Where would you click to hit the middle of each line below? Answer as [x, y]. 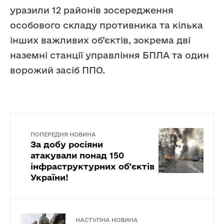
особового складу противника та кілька [106, 25]
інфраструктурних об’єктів [92, 166]
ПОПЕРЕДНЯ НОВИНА [63, 134]
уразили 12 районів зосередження [92, 10]
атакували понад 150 [77, 155]
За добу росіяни [67, 144]
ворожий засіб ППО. [57, 70]
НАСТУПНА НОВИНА [107, 219]
